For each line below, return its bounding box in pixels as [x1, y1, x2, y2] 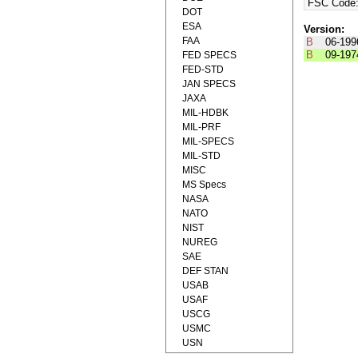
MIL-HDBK [182, 107, 229, 118]
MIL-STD [182, 150, 221, 161]
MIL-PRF [182, 121, 221, 133]
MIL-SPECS [182, 136, 234, 147]
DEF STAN [182, 265, 229, 276]
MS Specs [182, 179, 226, 190]
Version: [303, 23, 344, 36]
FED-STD [182, 64, 224, 75]
